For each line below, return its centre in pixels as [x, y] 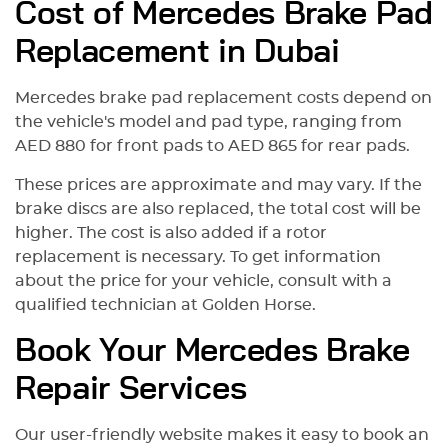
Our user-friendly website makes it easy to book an [222, 435]
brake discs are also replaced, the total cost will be [218, 209]
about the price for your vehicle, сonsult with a [203, 281]
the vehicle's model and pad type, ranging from [208, 122]
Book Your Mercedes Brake [212, 351]
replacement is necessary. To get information [198, 257]
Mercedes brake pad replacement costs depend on [223, 98]
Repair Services [131, 389]
